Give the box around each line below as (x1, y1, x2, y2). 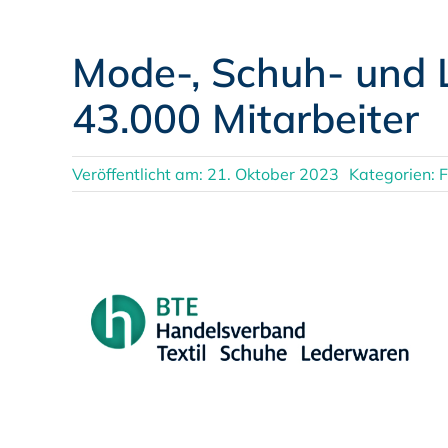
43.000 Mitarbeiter (71, 93, 419, 143)
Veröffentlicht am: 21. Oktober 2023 (71, 164, 339, 184)
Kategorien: (348, 164, 439, 184)
